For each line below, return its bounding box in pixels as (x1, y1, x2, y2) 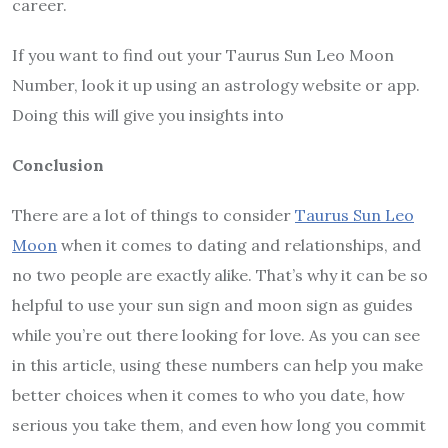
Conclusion (12, 155, 104, 176)
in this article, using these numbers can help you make (12, 355, 423, 376)
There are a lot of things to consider (12, 205, 295, 226)
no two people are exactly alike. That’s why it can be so (12, 265, 428, 286)
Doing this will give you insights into (12, 105, 284, 126)
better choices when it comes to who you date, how (12, 385, 405, 406)
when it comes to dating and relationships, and (57, 235, 421, 256)
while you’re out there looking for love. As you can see (12, 325, 420, 346)
